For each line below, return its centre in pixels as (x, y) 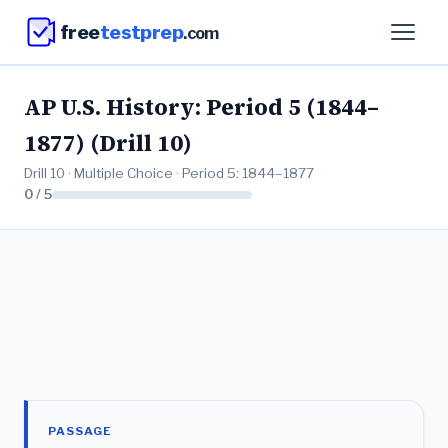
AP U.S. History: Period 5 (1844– (201, 107)
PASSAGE (80, 431)
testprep (141, 31)
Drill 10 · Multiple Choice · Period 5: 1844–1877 (169, 173)
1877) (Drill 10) (108, 143)
